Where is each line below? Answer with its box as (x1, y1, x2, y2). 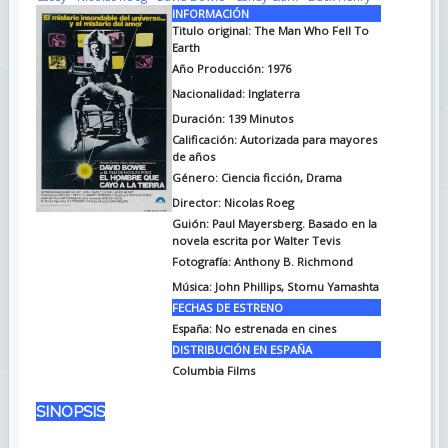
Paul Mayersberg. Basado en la (211, 215, 377, 231)
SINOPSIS (35, 401, 105, 421)
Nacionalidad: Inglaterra (171, 85, 300, 101)
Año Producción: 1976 (171, 60, 291, 76)
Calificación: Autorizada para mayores (171, 131, 377, 147)
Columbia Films (171, 362, 255, 378)
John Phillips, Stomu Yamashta (214, 278, 379, 294)
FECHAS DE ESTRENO (171, 299, 283, 315)
